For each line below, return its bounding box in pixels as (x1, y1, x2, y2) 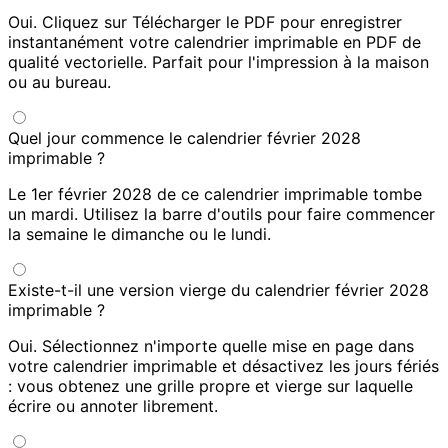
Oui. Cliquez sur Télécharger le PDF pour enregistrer (8, 12, 402, 33)
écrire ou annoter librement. (8, 396, 218, 417)
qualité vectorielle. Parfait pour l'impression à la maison (8, 52, 429, 73)
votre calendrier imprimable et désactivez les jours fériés (8, 356, 439, 377)
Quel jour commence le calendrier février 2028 (8, 128, 361, 149)
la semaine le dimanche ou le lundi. (8, 224, 271, 245)
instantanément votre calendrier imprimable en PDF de (8, 32, 421, 53)
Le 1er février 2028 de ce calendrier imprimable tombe (8, 184, 422, 205)
